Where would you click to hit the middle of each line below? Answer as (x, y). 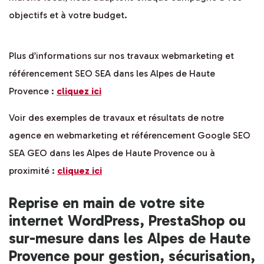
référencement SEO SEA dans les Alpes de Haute (112, 74)
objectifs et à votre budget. (68, 15)
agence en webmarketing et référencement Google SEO (130, 136)
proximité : (33, 171)
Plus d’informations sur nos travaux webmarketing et (121, 56)
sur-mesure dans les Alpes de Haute (130, 239)
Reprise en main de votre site (107, 203)
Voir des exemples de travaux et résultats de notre (116, 118)
